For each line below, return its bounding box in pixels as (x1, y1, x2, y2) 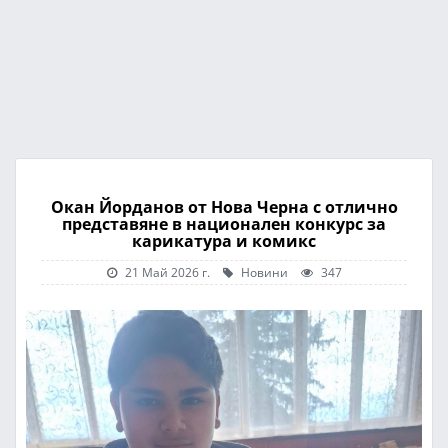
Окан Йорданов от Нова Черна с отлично (50, 196, 398, 218)
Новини (237, 264, 288, 280)
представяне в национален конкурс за (62, 213, 386, 235)
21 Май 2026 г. (124, 264, 210, 280)
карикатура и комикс (132, 230, 316, 252)
